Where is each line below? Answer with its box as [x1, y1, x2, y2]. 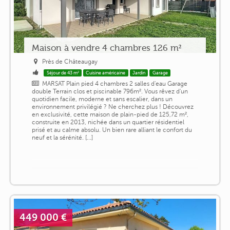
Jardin [132, 70, 146, 75]
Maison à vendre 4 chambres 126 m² [31, 42, 181, 53]
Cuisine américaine [86, 70, 126, 75]
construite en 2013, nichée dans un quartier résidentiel [31, 118, 184, 126]
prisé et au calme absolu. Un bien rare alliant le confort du [31, 126, 192, 133]
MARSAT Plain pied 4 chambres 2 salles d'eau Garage [42, 80, 188, 87]
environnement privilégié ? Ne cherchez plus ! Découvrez [31, 103, 194, 110]
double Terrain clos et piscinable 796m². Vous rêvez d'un [31, 87, 188, 95]
